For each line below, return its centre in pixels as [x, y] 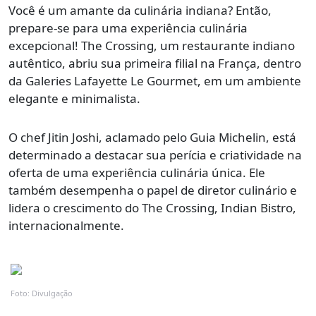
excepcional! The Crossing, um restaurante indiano [152, 46]
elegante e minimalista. [74, 99]
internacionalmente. [66, 226]
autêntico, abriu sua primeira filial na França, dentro [155, 63]
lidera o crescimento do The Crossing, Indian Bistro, [152, 208]
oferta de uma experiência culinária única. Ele [137, 173]
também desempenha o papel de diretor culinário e [153, 190]
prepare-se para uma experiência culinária [128, 28]
